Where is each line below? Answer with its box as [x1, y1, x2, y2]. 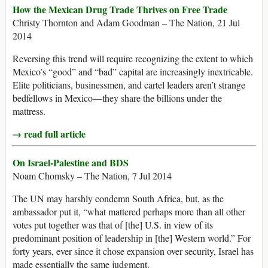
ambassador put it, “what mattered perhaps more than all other [13, 205, 245, 218]
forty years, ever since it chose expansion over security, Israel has [13, 245, 254, 258]
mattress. [13, 105, 45, 118]
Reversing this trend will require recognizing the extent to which [13, 52, 253, 65]
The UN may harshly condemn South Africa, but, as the [13, 192, 224, 205]
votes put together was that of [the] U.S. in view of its [13, 218, 213, 232]
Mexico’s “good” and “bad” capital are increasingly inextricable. [13, 65, 253, 78]
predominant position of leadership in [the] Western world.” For [13, 232, 251, 245]
